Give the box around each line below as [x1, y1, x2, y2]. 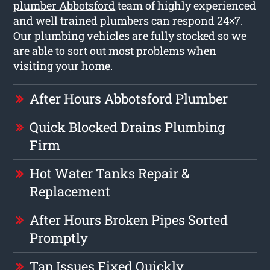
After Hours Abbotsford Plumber [30, 89, 228, 107]
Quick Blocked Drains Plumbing [30, 118, 225, 136]
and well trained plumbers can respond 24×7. [13, 13, 243, 28]
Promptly [30, 228, 89, 246]
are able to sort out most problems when [13, 43, 217, 58]
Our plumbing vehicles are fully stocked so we [13, 28, 247, 43]
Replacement [30, 182, 111, 200]
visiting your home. [13, 58, 113, 73]
